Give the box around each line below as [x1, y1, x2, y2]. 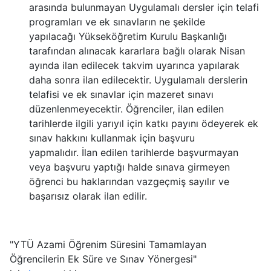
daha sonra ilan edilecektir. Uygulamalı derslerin [29, 74, 247, 86]
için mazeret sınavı [128, 88, 214, 100]
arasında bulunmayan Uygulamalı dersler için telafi [29, 1, 259, 13]
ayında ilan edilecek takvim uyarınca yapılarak [29, 59, 240, 71]
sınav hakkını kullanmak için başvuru [29, 132, 195, 144]
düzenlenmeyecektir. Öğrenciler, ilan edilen [29, 103, 224, 115]
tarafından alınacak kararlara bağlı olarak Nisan [29, 45, 245, 57]
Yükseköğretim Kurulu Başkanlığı [79, 30, 227, 42]
